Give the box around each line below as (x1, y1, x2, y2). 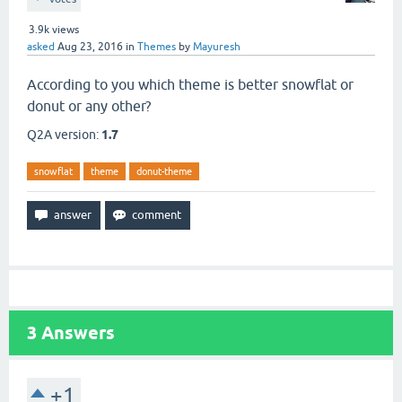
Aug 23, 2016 (57, 40, 123, 53)
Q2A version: (27, 127, 101, 142)
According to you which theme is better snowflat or (27, 76, 354, 92)
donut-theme (136, 166, 192, 177)
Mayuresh (193, 40, 240, 53)
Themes (137, 40, 176, 53)
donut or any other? (27, 98, 151, 114)
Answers (37, 322, 115, 344)
